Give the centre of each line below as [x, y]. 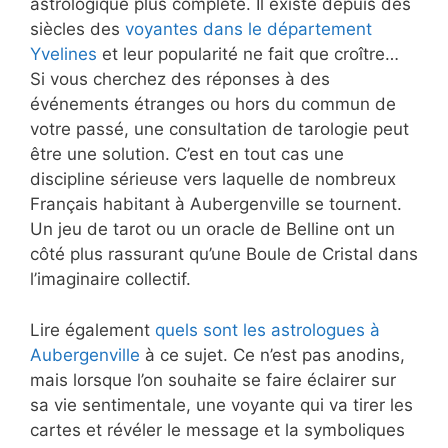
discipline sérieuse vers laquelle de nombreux [213, 179]
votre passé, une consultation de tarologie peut [219, 129]
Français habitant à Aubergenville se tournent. [216, 204]
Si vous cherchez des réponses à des [180, 79]
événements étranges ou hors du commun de [213, 104]
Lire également [92, 329]
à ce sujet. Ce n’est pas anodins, [272, 354]
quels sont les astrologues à [267, 329]
